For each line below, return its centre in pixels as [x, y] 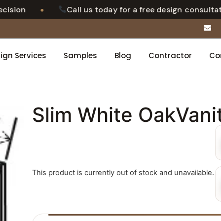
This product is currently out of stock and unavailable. [123, 172]
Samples [81, 55]
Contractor [170, 55]
